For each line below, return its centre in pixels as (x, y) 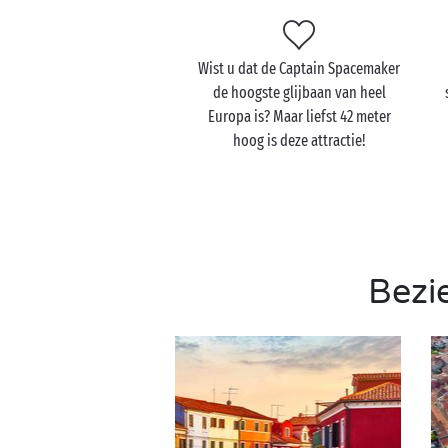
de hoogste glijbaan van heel (299, 92)
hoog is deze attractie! (299, 140)
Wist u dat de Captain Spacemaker (299, 68)
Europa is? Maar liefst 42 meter (299, 116)
